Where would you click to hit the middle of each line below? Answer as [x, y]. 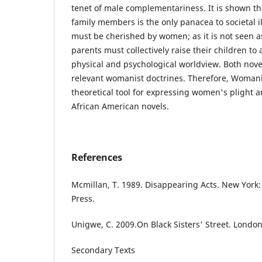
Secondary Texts [103, 250]
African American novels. [123, 106]
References [97, 157]
